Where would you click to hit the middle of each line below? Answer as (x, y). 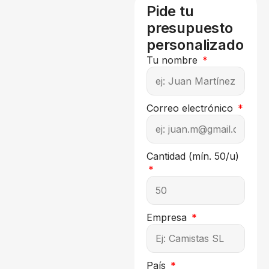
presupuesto (190, 28)
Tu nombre (174, 60)
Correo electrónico (191, 108)
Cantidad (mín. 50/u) (193, 156)
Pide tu (170, 11)
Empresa (168, 217)
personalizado (195, 44)
